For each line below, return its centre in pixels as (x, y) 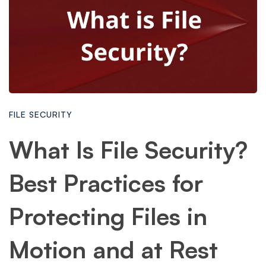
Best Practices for (106, 183)
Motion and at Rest (113, 249)
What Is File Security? (128, 150)
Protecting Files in (108, 216)
